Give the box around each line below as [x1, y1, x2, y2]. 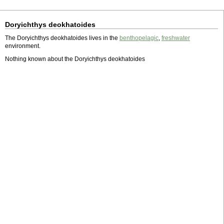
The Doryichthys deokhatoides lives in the [5, 34, 119, 41]
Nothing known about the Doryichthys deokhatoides [5, 55, 145, 62]
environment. [5, 42, 40, 49]
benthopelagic [119, 34, 158, 41]
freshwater [161, 34, 190, 41]
